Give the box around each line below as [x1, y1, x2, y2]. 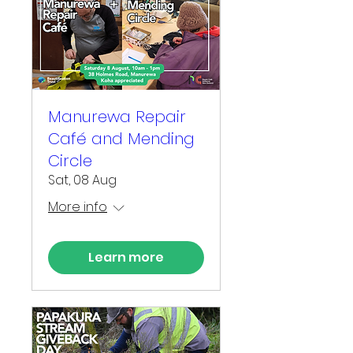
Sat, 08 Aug [48, 170, 117, 189]
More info [48, 197, 107, 216]
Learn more [88, 247, 164, 266]
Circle [48, 149, 92, 172]
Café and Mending [48, 127, 195, 150]
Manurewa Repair [48, 105, 186, 128]
